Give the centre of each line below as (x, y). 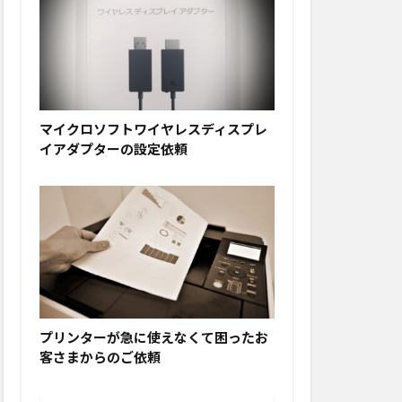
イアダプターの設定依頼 (114, 149)
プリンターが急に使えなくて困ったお (154, 337)
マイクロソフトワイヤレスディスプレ (153, 130)
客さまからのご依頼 (100, 357)
